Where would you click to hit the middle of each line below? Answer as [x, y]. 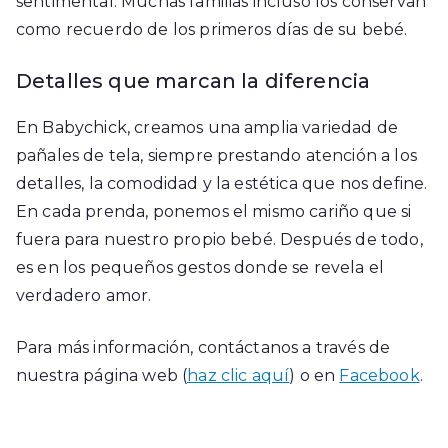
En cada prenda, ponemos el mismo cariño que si [214, 211]
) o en [314, 375]
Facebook [379, 375]
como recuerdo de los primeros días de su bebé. [212, 29]
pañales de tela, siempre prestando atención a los [216, 155]
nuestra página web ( [102, 375]
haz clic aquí [238, 375]
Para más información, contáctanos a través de [203, 347]
